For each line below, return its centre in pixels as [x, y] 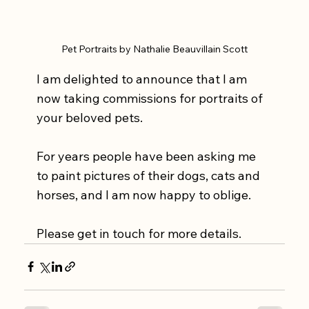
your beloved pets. [91, 117]
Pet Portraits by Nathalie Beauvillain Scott [154, 49]
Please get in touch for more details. [141, 233]
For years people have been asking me [148, 156]
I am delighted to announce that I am [143, 79]
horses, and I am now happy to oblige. [146, 195]
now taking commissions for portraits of [151, 98]
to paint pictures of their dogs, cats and [150, 175]
